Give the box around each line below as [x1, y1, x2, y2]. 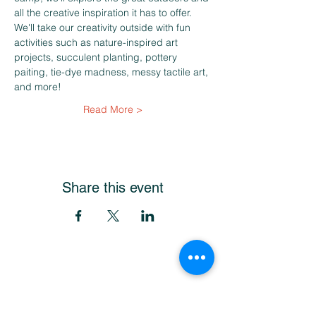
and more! [14, 80, 61, 93]
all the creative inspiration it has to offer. [14, 6, 195, 19]
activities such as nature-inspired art [14, 36, 181, 49]
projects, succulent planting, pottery [14, 51, 180, 63]
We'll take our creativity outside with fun [14, 21, 193, 34]
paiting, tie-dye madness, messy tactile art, [14, 66, 211, 78]
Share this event [62, 179, 164, 196]
